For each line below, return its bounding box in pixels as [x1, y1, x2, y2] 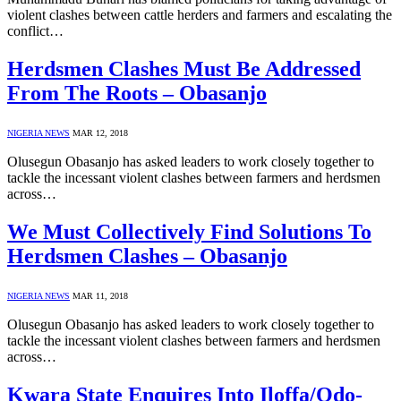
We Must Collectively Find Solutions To [7, 220, 371, 244]
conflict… [7, 23, 64, 39]
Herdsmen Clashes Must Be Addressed [7, 57, 361, 81]
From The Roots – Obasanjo [7, 81, 267, 106]
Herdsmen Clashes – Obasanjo [7, 244, 287, 269]
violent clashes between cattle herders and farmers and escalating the [7, 7, 392, 23]
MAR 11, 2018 [73, 291, 128, 302]
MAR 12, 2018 [73, 128, 128, 139]
